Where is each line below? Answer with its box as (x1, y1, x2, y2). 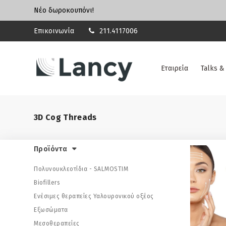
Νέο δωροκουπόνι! (34, 6, 98, 15)
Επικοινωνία (34, 27, 74, 35)
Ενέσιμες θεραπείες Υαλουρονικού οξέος (34, 193, 154, 200)
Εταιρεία (161, 64, 188, 73)
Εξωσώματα (34, 206, 68, 213)
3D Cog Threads (34, 112, 97, 122)
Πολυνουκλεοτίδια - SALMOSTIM (34, 165, 128, 173)
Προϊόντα (34, 145, 68, 153)
